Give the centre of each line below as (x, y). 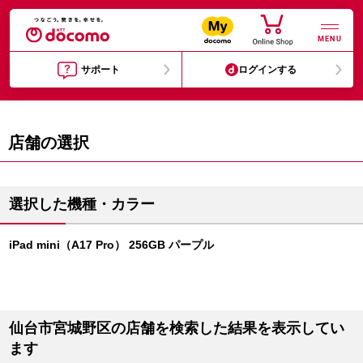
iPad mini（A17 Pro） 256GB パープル (111, 245)
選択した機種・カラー (82, 204)
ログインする (268, 70)
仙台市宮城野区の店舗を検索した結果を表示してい (177, 328)
